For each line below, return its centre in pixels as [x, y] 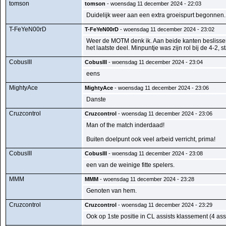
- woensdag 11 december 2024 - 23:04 [155, 62]
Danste [96, 99]
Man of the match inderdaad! [125, 125]
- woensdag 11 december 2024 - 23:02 [166, 29]
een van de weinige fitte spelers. [130, 165]
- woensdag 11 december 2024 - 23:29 [164, 205]
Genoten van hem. [111, 191]
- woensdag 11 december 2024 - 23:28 [146, 179]
